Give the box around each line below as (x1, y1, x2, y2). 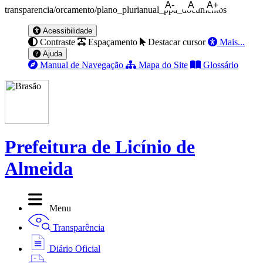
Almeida (5, 158, 73, 180)
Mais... (220, 37, 245, 47)
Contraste (40, 37, 75, 47)
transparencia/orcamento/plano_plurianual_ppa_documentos (5, 5, 227, 15)
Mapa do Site (139, 60, 188, 70)
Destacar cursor (148, 37, 205, 47)
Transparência (53, 222, 104, 232)
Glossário (203, 60, 238, 70)
